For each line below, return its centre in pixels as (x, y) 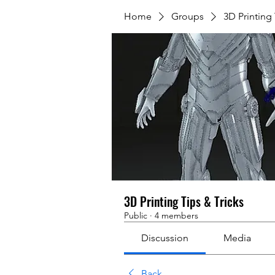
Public (136, 215)
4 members (176, 215)
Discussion (165, 238)
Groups (188, 16)
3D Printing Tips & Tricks (184, 201)
